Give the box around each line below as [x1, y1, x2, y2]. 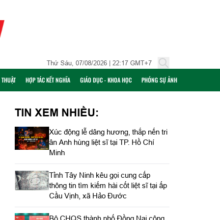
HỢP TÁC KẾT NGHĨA [26, 76, 70, 84]
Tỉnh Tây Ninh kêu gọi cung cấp [49, 171, 150, 179]
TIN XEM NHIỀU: [14, 106, 99, 119]
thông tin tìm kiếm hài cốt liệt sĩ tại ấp [49, 181, 167, 190]
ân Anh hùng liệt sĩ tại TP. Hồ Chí [49, 138, 154, 146]
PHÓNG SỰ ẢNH [141, 76, 177, 84]
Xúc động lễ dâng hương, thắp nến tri [49, 128, 167, 136]
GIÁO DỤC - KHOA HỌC [80, 76, 132, 84]
